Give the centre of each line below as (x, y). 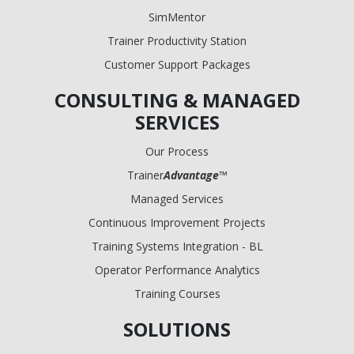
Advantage (191, 175)
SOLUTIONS (177, 329)
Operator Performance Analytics (177, 269)
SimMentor (177, 17)
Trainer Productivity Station (177, 40)
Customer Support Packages (177, 64)
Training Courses (177, 293)
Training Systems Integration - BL (177, 246)
